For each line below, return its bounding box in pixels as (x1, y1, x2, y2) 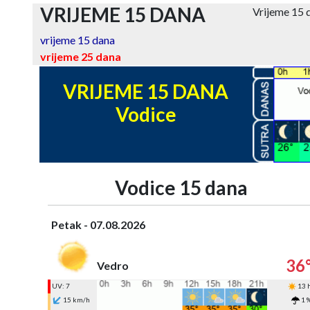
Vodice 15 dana (115, 175, 248, 199)
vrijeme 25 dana (39, 50, 121, 63)
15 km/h (61, 295, 90, 304)
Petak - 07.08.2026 (51, 217, 145, 231)
